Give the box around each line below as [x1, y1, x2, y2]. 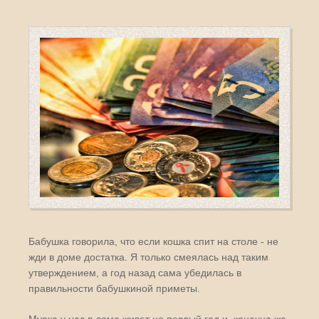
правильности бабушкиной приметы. [28, 283, 200, 294]
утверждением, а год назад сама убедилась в [28, 267, 241, 278]
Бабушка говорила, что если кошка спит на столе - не [28, 236, 278, 247]
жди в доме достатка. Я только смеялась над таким [28, 251, 268, 263]
